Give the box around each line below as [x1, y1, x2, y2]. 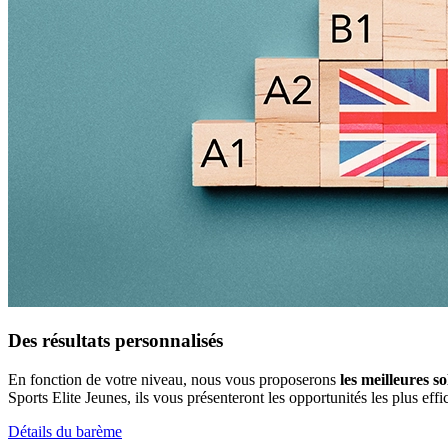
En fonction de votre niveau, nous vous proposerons [8, 370, 340, 388]
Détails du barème [8, 422, 122, 440]
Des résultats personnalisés [8, 329, 223, 351]
